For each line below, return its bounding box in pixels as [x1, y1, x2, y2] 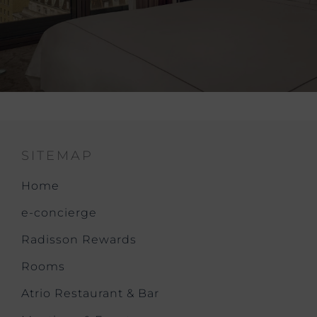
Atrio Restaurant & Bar [21, 287, 159, 300]
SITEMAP [21, 148, 93, 163]
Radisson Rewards [21, 233, 137, 246]
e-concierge [21, 206, 97, 219]
